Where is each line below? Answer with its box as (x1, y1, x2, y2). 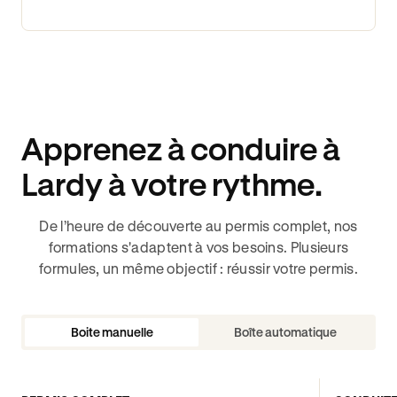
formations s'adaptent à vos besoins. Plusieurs (48, 238, 349, 256)
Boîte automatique (234, 324, 337, 340)
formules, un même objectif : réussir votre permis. (39, 260, 358, 277)
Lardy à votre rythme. (21, 165, 323, 203)
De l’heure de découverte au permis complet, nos (39, 217, 358, 235)
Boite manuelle (70, 324, 153, 340)
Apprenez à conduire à (21, 129, 340, 167)
